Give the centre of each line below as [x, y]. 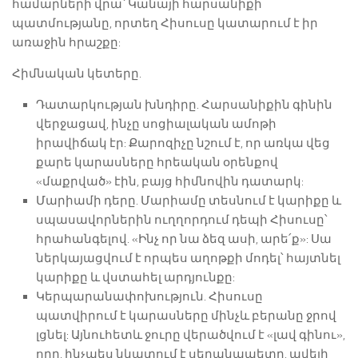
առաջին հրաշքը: [66, 42]
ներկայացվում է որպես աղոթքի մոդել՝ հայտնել [188, 258]
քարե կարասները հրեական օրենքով [157, 162]
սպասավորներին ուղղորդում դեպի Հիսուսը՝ [182, 220]
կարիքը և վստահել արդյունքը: [135, 277]
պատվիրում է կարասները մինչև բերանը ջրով [186, 316]
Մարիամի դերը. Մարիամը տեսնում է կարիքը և [189, 201]
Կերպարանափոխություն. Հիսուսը [149, 296]
